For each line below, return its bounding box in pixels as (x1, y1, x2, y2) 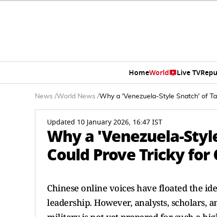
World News (57, 93, 95, 100)
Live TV (176, 67, 201, 78)
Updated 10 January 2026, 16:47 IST (47, 117, 162, 127)
